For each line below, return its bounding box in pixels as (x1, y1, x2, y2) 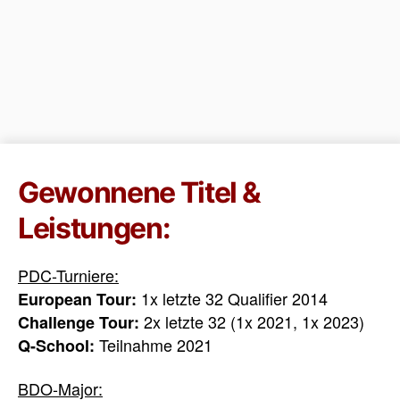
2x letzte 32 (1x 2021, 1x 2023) (139, 310, 364, 333)
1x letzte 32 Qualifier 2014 (137, 287, 328, 310)
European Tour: (18, 287, 137, 311)
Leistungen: (18, 211, 171, 246)
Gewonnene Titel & (18, 175, 261, 210)
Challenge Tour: (18, 311, 139, 334)
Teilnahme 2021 (95, 333, 212, 356)
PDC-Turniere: (18, 263, 119, 287)
